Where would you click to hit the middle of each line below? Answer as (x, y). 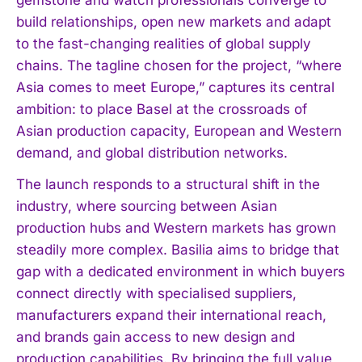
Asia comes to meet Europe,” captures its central (175, 87)
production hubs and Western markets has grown (176, 227)
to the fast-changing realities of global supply (164, 43)
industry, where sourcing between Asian (147, 206)
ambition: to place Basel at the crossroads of (162, 109)
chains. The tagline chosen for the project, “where (179, 65)
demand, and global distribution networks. (152, 152)
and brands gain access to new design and (156, 337)
